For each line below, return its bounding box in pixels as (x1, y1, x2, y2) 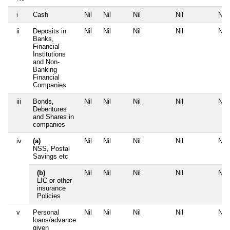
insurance (37, 184, 66, 193)
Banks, (33, 35, 54, 43)
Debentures (33, 105, 67, 113)
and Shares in (33, 113, 74, 121)
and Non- (33, 58, 60, 66)
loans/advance (33, 216, 76, 224)
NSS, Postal (33, 145, 70, 153)
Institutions (33, 50, 66, 59)
